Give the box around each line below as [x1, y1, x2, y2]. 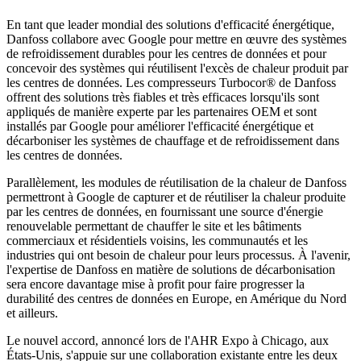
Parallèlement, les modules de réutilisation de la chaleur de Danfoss [6, 175, 346, 189]
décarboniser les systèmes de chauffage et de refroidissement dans [6, 133, 339, 147]
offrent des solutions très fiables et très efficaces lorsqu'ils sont [6, 89, 319, 104]
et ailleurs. [6, 305, 58, 320]
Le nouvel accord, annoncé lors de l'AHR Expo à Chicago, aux [6, 333, 329, 347]
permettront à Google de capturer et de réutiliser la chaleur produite [6, 189, 346, 204]
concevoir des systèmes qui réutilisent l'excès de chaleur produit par [6, 60, 348, 75]
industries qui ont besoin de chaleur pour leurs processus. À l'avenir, [6, 247, 351, 262]
